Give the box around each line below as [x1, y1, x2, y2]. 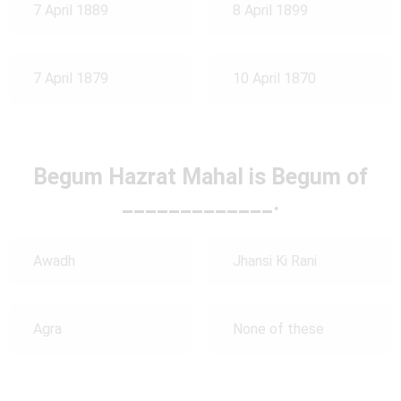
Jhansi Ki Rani [232, 252, 317, 270]
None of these [232, 320, 324, 338]
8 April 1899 [232, 2, 308, 20]
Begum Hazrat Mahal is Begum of [33, 163, 368, 190]
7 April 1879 [33, 70, 108, 88]
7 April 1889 [33, 2, 108, 20]
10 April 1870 [232, 70, 316, 88]
